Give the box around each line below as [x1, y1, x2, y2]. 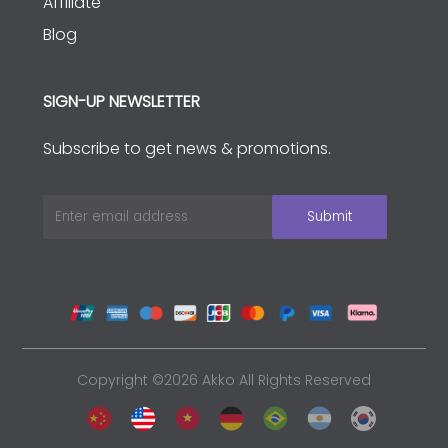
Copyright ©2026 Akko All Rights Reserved [77, 369, 371, 390]
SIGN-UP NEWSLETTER [42, 89, 200, 113]
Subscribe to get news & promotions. [42, 136, 331, 160]
